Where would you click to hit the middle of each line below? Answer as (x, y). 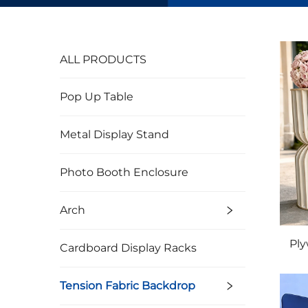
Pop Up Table (97, 97)
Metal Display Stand (114, 134)
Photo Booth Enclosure (124, 172)
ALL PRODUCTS (103, 59)
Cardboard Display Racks (128, 248)
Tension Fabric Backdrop (128, 286)
